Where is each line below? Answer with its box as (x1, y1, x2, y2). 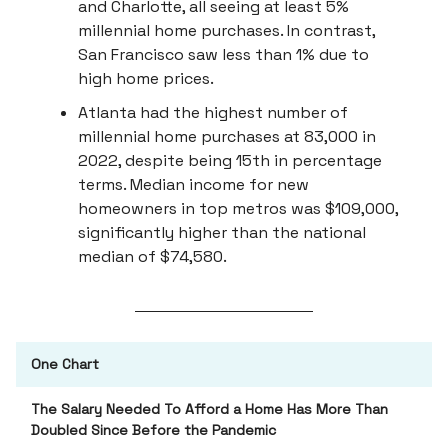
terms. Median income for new (78, 173, 309, 195)
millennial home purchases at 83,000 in (78, 125, 376, 147)
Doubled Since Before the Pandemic (31, 420, 276, 439)
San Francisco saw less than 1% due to (78, 43, 369, 65)
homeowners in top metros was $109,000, (78, 197, 398, 219)
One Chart (31, 354, 99, 373)
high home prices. (78, 67, 214, 89)
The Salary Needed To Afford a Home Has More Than (31, 399, 388, 418)
